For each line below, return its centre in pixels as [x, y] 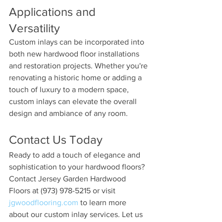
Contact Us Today [57, 139]
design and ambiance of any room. [68, 113]
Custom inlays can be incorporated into [78, 42]
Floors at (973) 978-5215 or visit [63, 191]
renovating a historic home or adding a [76, 78]
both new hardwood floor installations [75, 54]
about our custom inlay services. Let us [77, 214]
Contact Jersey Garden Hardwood [68, 179]
